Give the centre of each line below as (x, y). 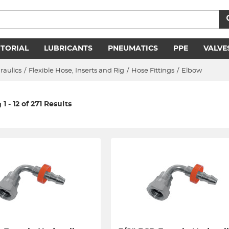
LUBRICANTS (68, 49)
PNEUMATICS (133, 49)
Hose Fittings (153, 71)
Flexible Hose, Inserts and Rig (76, 71)
